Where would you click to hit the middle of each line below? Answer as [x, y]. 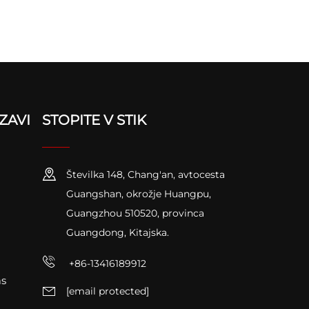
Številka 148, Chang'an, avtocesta [145, 174]
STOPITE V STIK [94, 120]
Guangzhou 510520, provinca [135, 213]
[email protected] [107, 291]
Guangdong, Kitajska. [117, 232]
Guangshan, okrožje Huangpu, [138, 193]
